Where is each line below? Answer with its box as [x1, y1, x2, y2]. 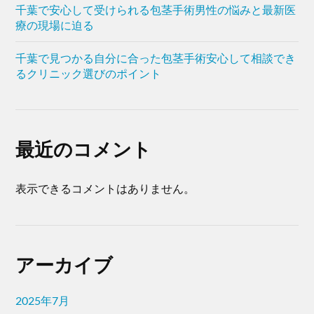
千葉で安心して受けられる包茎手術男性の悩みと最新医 [15, 2, 296, 16]
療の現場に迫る [15, 18, 95, 32]
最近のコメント [15, 137, 152, 161]
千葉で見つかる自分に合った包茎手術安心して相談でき [15, 50, 296, 64]
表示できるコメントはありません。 [15, 181, 196, 195]
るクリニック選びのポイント [15, 66, 162, 80]
